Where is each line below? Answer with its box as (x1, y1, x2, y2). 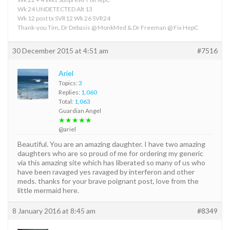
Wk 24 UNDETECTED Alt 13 (17, 5, 92, 13)
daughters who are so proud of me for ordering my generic (17, 148, 203, 158)
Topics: (59, 79, 79, 87)
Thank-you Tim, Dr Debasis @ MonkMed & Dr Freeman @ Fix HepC (17, 23, 198, 31)
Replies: (59, 88, 81, 96)
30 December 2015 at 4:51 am (12, 46, 108, 55)
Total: (59, 97, 74, 105)
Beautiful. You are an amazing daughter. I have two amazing (17, 139, 205, 148)
